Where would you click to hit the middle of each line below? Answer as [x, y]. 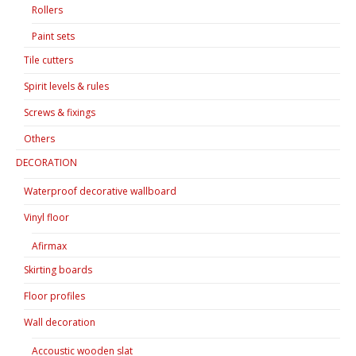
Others [39, 138]
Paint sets [53, 36]
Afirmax [49, 246]
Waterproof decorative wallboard [100, 191]
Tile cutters [48, 60]
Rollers [47, 10]
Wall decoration [60, 322]
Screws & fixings [60, 112]
